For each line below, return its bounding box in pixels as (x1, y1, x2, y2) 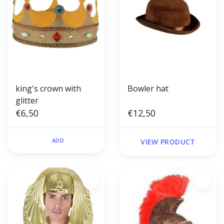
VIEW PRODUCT (140, 137, 195, 147)
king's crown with (15, 83, 81, 94)
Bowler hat (127, 83, 168, 94)
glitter (15, 95, 38, 106)
